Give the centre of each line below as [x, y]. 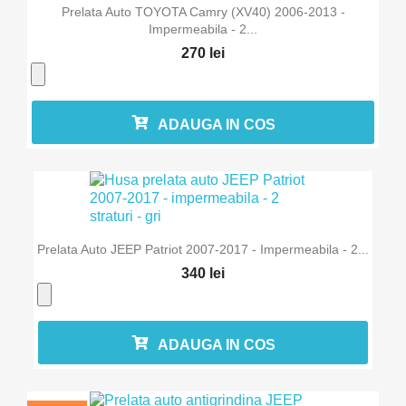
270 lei [203, 53]
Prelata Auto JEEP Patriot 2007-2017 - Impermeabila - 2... [203, 249]
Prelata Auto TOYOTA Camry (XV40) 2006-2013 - [203, 12]
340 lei [203, 273]
